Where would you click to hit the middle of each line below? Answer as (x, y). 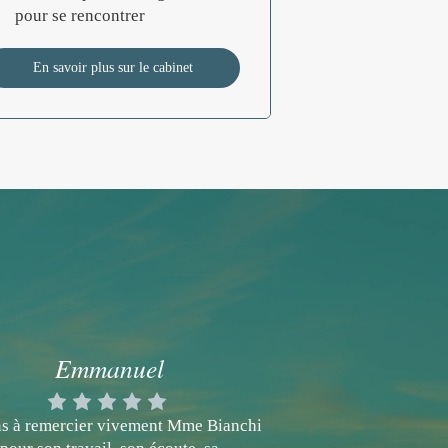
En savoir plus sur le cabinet (112, 67)
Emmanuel (109, 368)
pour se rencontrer (80, 15)
